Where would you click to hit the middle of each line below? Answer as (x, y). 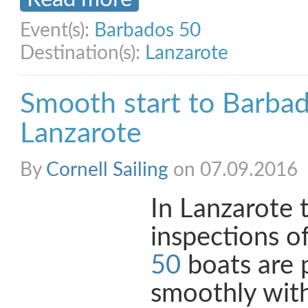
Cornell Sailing (107, 170)
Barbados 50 (147, 30)
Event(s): (57, 30)
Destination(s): (82, 53)
